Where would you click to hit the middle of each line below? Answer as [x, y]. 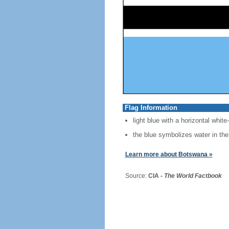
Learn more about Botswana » [169, 154]
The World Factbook [193, 176]
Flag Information [151, 108]
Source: [133, 176]
